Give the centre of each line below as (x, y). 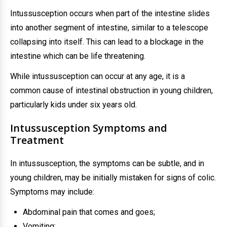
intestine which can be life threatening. (78, 56)
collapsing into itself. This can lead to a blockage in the (107, 42)
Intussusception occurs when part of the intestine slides (110, 13)
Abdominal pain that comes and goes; (89, 212)
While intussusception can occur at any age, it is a (98, 76)
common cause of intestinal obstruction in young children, (111, 90)
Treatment (37, 140)
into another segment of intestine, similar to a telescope (109, 28)
